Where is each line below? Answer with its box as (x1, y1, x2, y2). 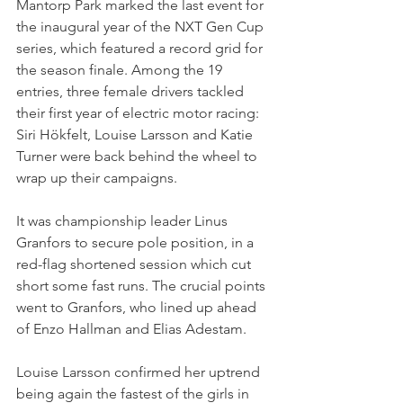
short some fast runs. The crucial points (16, 277, 269, 295)
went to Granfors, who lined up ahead (16, 299, 260, 317)
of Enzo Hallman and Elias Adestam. (16, 320, 250, 338)
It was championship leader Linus (16, 212, 231, 230)
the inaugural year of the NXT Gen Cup (16, 18, 267, 36)
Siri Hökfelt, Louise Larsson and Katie (16, 126, 256, 144)
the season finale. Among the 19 (16, 61, 226, 79)
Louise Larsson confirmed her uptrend (16, 363, 264, 381)
